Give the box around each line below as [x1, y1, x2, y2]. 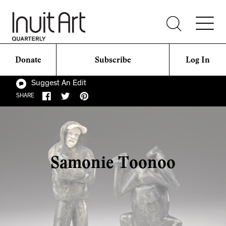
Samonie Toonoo [50, 153, 176, 173]
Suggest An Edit [31, 80, 86, 88]
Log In [186, 54, 210, 65]
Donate [15, 54, 41, 65]
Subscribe [94, 54, 131, 65]
